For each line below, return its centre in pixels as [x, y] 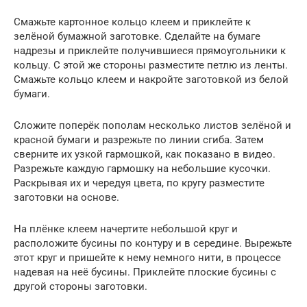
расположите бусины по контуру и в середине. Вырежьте [153, 243]
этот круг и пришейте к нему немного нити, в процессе [147, 257]
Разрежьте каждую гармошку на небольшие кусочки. [142, 168]
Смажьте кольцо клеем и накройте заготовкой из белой [151, 79]
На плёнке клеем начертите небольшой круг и [126, 229]
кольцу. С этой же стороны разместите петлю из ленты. [151, 65]
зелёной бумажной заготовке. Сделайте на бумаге [137, 36]
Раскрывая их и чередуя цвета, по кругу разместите [139, 183]
